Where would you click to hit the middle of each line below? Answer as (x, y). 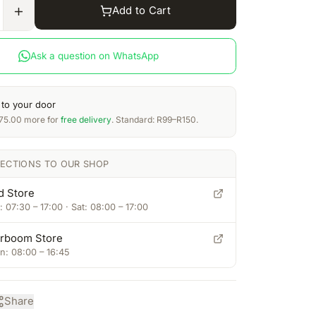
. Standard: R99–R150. (154, 120)
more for (41, 120)
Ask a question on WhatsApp (94, 56)
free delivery (86, 120)
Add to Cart (141, 11)
